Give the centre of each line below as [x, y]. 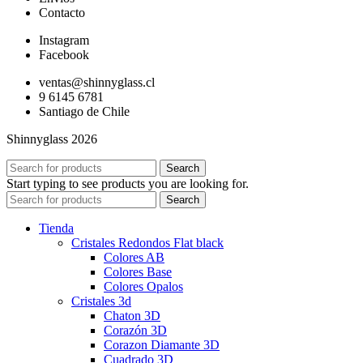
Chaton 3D [132, 316]
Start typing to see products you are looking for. [128, 184]
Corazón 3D [135, 331]
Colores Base [138, 272]
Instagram [64, 41]
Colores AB [134, 258]
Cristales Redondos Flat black [147, 243]
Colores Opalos [143, 287]
